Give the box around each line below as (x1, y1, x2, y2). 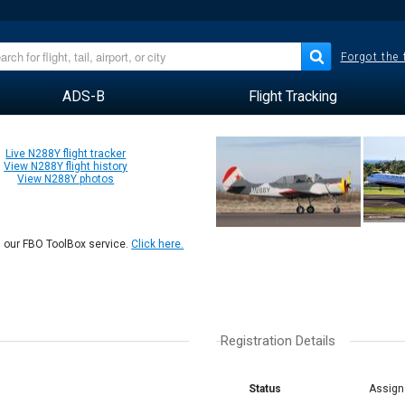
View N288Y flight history (4, 160, 128, 173)
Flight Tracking (248, 88, 337, 105)
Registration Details (221, 333, 335, 349)
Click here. (131, 238, 184, 250)
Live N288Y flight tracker (5, 147, 127, 160)
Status (249, 382, 281, 395)
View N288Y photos (17, 173, 115, 185)
